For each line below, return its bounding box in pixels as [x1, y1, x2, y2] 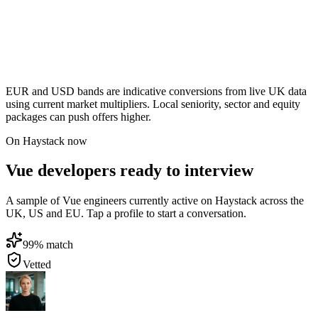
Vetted [23, 258, 51, 271]
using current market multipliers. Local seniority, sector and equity [6, 97, 300, 110]
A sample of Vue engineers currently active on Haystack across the [6, 194, 304, 207]
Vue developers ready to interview [6, 161, 253, 180]
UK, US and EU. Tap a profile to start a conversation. [6, 207, 246, 220]
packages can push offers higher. [6, 110, 151, 123]
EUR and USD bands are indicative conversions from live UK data [6, 84, 307, 97]
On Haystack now [6, 134, 87, 147]
